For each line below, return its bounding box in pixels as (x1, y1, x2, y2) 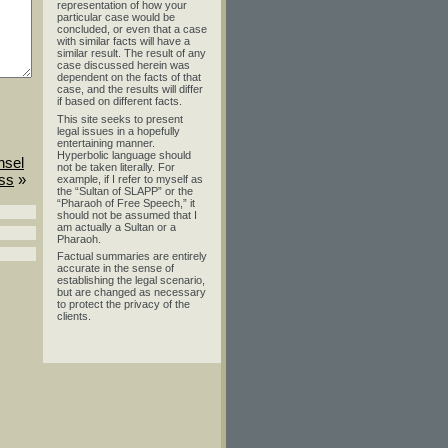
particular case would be (57, 11, 175, 23)
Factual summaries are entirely (57, 250, 207, 262)
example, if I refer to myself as (57, 172, 203, 185)
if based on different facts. (57, 95, 182, 107)
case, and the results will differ (57, 83, 203, 95)
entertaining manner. (57, 136, 155, 149)
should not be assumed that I (57, 208, 197, 221)
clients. (57, 310, 91, 322)
